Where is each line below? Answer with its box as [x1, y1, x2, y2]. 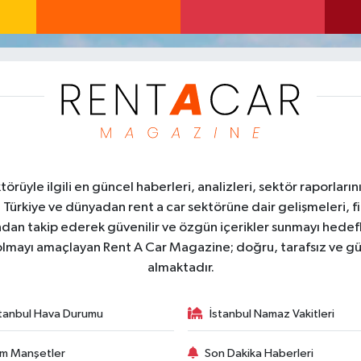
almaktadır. [147, 261, 214, 275]
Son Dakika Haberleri [205, 346, 313, 359]
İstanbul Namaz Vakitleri [210, 308, 334, 320]
